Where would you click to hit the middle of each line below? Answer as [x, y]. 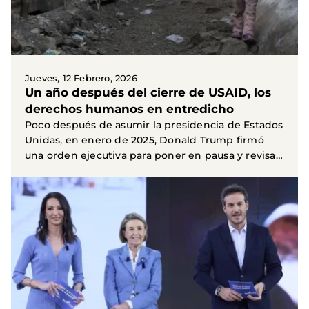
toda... [40, 171]
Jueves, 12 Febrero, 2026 [81, 78]
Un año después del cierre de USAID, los [148, 93]
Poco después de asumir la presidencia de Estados [154, 125]
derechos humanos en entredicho [129, 109]
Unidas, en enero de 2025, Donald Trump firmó [144, 140]
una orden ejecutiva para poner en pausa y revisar [152, 156]
